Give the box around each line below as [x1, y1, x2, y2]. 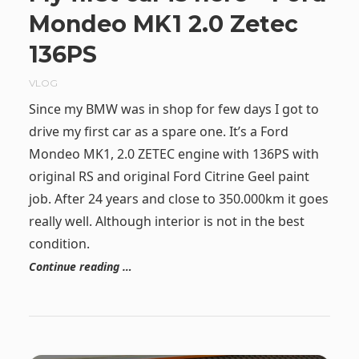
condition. [28, 235, 90, 253]
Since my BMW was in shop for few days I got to [28, 100, 319, 119]
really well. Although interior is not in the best [28, 212, 305, 231]
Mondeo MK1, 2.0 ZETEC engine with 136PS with [28, 145, 319, 163]
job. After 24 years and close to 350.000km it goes [28, 190, 329, 208]
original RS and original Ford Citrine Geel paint [28, 167, 309, 186]
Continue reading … [28, 259, 132, 275]
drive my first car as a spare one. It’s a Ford [28, 123, 288, 141]
